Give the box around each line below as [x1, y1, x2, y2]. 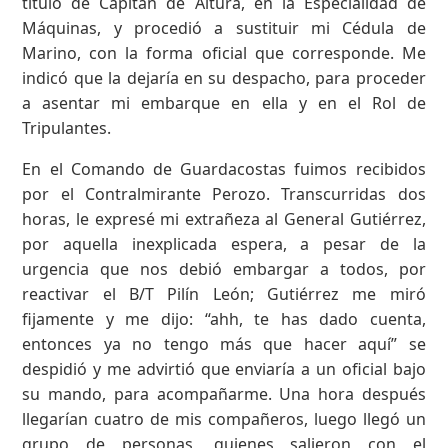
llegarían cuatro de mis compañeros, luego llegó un [22, 407, 426, 430]
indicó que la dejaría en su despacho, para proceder [22, 66, 426, 89]
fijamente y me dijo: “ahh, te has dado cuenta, [22, 307, 426, 330]
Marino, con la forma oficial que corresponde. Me [22, 41, 426, 64]
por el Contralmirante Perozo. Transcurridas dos [22, 182, 426, 205]
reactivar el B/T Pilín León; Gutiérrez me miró [22, 282, 426, 305]
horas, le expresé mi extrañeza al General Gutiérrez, [22, 207, 426, 230]
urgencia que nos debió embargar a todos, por [22, 257, 426, 280]
